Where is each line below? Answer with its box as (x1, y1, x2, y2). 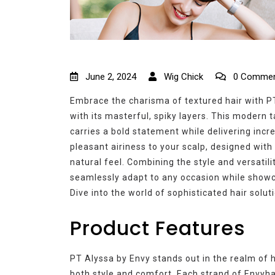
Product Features (70, 214, 246, 242)
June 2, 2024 (83, 71, 139, 82)
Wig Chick (161, 71, 203, 82)
